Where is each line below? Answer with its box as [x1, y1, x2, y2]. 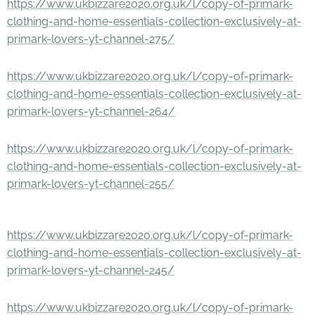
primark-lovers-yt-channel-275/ [7, 32, 174, 46]
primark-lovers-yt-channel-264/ [7, 105, 175, 118]
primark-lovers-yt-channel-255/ [7, 177, 174, 191]
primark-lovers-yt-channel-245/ [7, 264, 174, 277]
